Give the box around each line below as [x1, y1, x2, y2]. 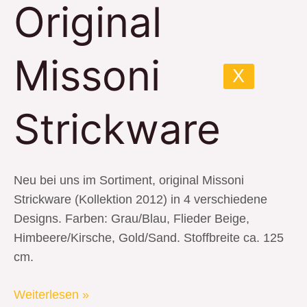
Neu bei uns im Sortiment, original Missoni [14, 173, 244, 187]
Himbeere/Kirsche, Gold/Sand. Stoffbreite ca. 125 [14, 230, 284, 245]
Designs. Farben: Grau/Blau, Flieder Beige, [14, 211, 249, 225]
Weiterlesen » [14, 287, 89, 302]
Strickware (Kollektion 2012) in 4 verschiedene [14, 192, 267, 206]
